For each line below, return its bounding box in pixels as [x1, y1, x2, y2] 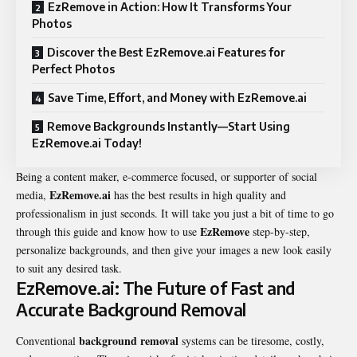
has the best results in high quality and [111, 186, 286, 202]
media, [16, 186, 49, 202]
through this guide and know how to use [16, 223, 200, 239]
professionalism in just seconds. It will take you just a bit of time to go [16, 205, 334, 221]
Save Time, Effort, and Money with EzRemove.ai [48, 90, 307, 104]
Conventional [16, 333, 79, 349]
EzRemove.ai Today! [32, 135, 142, 150]
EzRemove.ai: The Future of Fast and [16, 277, 295, 299]
